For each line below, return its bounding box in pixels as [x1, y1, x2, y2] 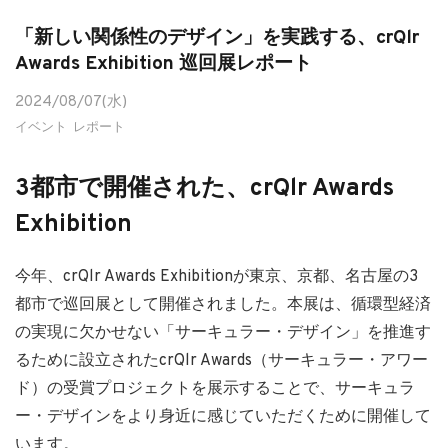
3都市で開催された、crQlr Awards [15, 173, 394, 204]
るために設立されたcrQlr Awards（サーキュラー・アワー [15, 350, 428, 371]
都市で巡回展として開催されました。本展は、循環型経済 [15, 294, 431, 315]
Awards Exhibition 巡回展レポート [15, 51, 312, 76]
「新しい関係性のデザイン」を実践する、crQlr [15, 25, 419, 50]
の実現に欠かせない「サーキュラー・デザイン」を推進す [15, 322, 431, 343]
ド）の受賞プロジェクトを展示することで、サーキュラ [15, 378, 415, 399]
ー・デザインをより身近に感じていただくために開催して [15, 406, 431, 427]
